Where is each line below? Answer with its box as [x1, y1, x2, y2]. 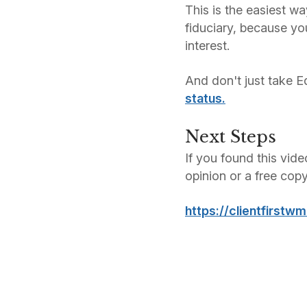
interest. [185, 38, 230, 53]
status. [185, 91, 225, 106]
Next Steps [185, 127, 276, 147]
